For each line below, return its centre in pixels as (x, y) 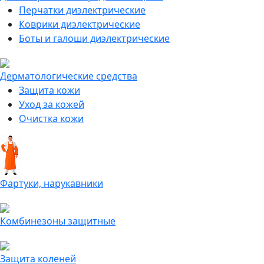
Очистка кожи (51, 118)
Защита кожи (49, 90)
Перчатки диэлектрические (82, 10)
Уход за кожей (52, 104)
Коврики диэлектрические (80, 24)
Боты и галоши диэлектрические (94, 38)
